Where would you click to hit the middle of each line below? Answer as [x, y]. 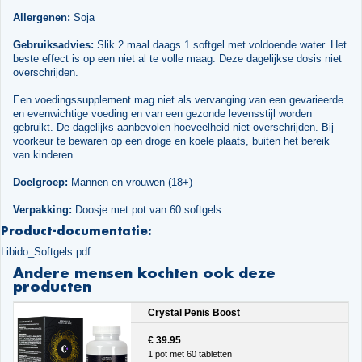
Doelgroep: [40, 183]
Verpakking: [42, 210]
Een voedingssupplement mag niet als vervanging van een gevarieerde [178, 100]
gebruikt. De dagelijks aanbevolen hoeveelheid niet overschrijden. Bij [173, 128]
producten [52, 287]
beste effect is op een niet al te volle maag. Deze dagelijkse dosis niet [177, 59]
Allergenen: [41, 18]
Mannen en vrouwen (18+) [130, 183]
